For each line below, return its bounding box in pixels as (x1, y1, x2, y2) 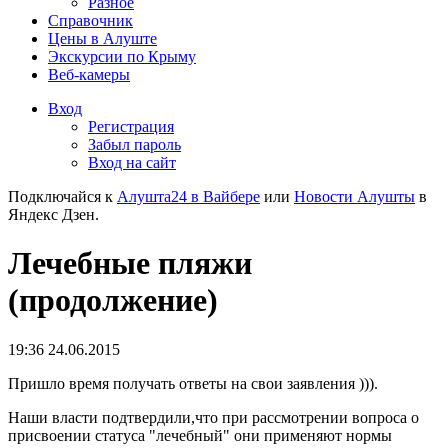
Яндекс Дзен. (8, 206, 99, 223)
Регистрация (88, 118, 174, 135)
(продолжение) (8, 282, 218, 319)
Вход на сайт (88, 154, 176, 171)
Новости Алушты (294, 188, 415, 205)
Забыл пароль (88, 136, 181, 153)
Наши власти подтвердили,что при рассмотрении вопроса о (8, 408, 419, 426)
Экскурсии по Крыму (48, 48, 196, 65)
